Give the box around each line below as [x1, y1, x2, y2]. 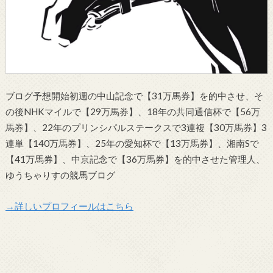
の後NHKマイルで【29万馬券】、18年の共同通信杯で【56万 [5, 106, 260, 118]
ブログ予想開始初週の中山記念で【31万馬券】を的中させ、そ [5, 90, 263, 102]
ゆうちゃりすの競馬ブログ [5, 169, 115, 181]
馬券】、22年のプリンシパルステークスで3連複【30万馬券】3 [5, 122, 267, 133]
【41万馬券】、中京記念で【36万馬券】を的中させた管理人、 [5, 154, 265, 165]
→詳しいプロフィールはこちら [5, 200, 133, 211]
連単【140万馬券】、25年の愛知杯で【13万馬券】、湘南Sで [5, 138, 259, 149]
